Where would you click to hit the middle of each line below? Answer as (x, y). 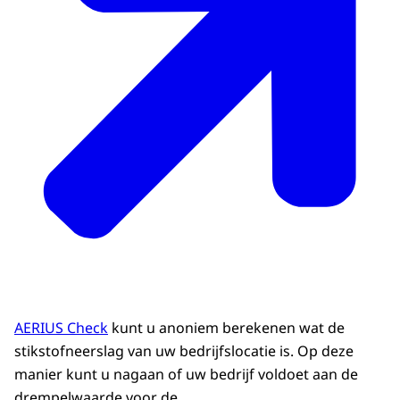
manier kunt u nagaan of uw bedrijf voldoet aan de (186, 375)
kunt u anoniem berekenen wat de (226, 328)
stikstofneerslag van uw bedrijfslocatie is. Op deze (184, 351)
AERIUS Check (61, 328)
